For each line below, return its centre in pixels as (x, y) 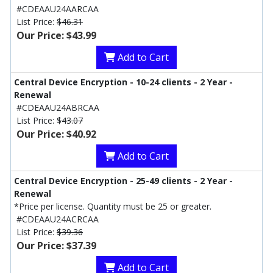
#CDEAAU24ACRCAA (58, 219)
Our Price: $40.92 (56, 134)
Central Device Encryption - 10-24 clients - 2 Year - (123, 82)
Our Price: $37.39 (56, 246)
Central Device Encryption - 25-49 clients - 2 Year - (123, 181)
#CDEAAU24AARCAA (58, 9)
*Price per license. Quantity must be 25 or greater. (113, 207)
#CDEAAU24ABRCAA (58, 108)
